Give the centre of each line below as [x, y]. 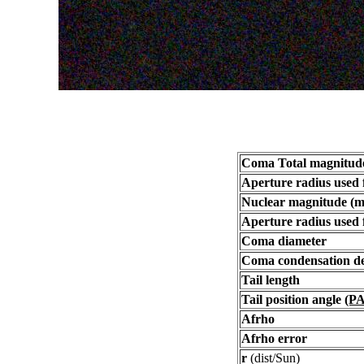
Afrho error [274, 338]
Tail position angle [293, 299]
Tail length [271, 280]
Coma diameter [284, 241]
